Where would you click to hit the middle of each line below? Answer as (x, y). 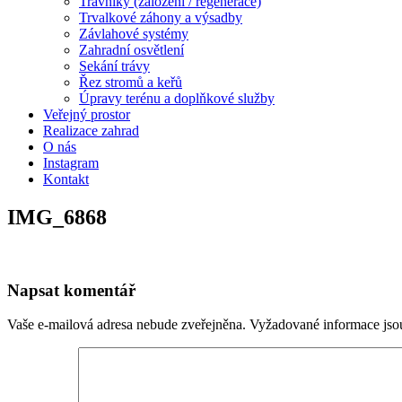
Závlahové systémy (134, 34)
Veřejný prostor (87, 114)
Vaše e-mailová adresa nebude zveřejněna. (127, 325)
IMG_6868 (57, 217)
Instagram (71, 163)
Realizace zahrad (91, 131)
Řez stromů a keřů (131, 82)
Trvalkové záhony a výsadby (161, 17)
